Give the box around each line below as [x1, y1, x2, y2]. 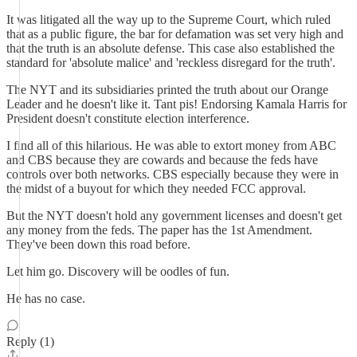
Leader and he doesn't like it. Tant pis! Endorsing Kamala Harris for [6, 97, 347, 111]
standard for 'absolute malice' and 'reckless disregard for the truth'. [6, 56, 335, 69]
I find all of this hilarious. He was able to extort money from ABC [6, 139, 336, 152]
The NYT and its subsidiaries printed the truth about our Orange [6, 83, 328, 96]
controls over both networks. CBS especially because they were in [6, 167, 339, 181]
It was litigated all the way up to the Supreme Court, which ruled [6, 13, 331, 26]
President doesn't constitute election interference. [6, 112, 249, 125]
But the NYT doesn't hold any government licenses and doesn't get [6, 209, 342, 222]
